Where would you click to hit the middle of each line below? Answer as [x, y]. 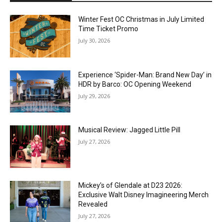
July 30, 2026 [94, 40]
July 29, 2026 [94, 96]
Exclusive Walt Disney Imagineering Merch [144, 195]
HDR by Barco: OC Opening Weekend [135, 84]
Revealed [93, 204]
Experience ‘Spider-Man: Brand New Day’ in [145, 75]
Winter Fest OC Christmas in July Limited [141, 19]
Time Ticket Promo [109, 29]
